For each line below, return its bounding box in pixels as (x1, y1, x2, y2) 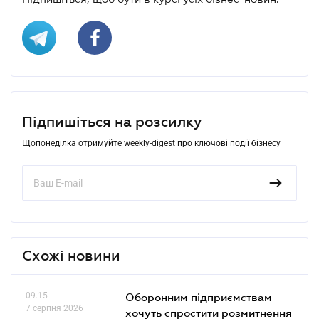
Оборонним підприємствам (125, 290, 272, 303)
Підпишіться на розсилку (22, 113, 202, 130)
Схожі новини (22, 247, 120, 263)
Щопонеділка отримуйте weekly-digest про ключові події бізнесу (22, 137, 281, 148)
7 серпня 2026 (26, 303, 83, 313)
